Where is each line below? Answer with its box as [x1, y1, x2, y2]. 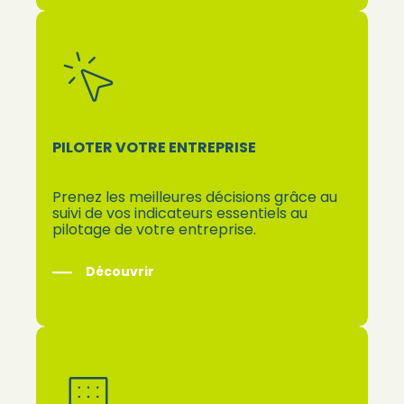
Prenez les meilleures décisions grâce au [52, 187, 338, 208]
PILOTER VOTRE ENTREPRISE [52, 136, 257, 158]
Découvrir [86, 262, 155, 281]
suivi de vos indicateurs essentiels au [52, 203, 308, 225]
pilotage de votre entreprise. [52, 219, 257, 241]
